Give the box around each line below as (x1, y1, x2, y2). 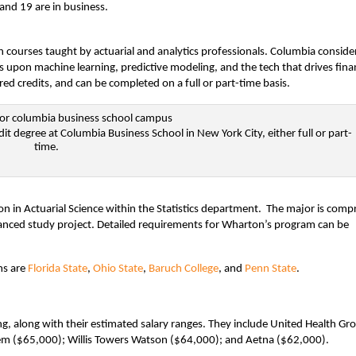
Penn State (245, 262, 296, 275)
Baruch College (149, 262, 219, 275)
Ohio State (93, 262, 143, 275)
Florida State (28, 262, 87, 275)
